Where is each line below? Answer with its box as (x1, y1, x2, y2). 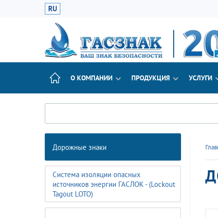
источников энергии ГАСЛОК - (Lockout (53, 180, 175, 189)
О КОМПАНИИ (71, 73, 112, 82)
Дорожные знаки (53, 143, 107, 152)
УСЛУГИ (189, 73, 212, 82)
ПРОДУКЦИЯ (131, 73, 170, 82)
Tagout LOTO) (53, 189, 93, 199)
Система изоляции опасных (53, 170, 141, 179)
